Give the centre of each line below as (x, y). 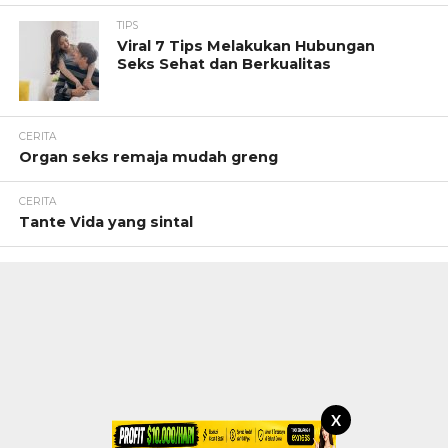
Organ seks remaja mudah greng (148, 157)
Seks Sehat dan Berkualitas (224, 64)
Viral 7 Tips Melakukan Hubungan (246, 46)
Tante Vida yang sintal (105, 222)
